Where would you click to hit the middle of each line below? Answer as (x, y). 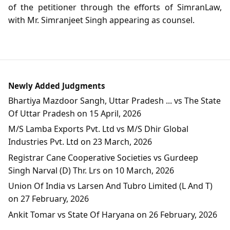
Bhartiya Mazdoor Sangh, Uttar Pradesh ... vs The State (114, 100)
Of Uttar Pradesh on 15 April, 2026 (75, 113)
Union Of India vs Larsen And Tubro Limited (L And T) (110, 186)
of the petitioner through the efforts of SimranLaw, (115, 7)
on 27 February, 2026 (49, 199)
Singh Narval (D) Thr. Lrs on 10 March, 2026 (91, 170)
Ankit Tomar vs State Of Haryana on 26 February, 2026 (113, 215)
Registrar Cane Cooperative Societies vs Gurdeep (103, 157)
